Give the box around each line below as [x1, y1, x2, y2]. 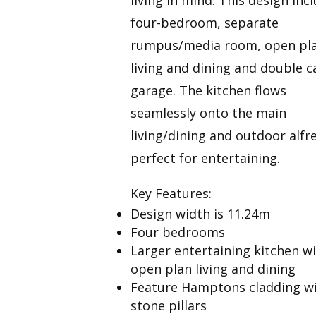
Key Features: [130, 184, 212, 202]
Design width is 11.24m [130, 205, 274, 222]
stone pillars [130, 296, 211, 314]
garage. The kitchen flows [130, 81, 287, 99]
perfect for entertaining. [130, 149, 281, 166]
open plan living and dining [130, 260, 300, 277]
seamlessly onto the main [130, 104, 287, 121]
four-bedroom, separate [130, 13, 279, 31]
